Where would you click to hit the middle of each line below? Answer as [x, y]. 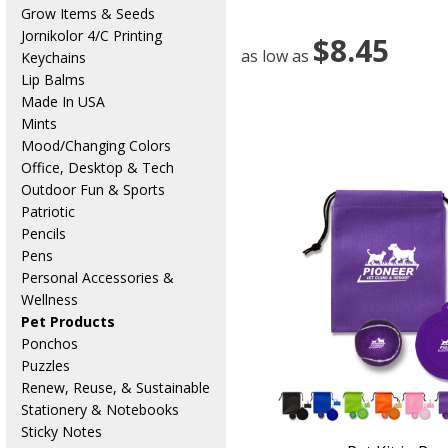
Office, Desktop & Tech [97, 167]
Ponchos [49, 343]
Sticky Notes [61, 431]
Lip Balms [52, 79]
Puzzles [45, 365]
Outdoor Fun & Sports [92, 189]
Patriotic [47, 211]
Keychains [53, 57]
